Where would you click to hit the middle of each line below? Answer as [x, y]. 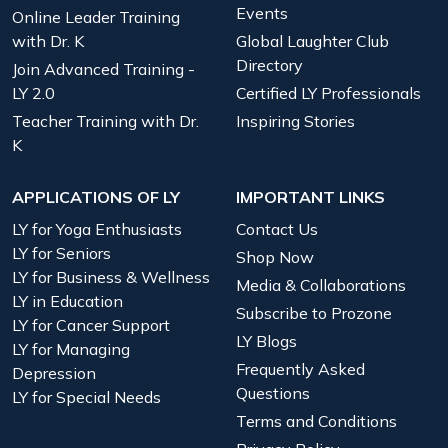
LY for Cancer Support [91, 325]
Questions [273, 393]
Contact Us [277, 229]
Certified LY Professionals [328, 93]
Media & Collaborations [321, 285]
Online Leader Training [96, 17]
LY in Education [67, 301]
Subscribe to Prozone [314, 313]
